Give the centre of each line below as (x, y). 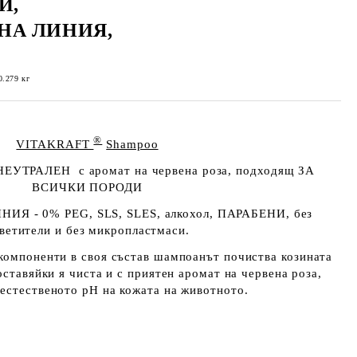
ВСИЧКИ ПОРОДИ (87, 187)
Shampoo (132, 144)
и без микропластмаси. (120, 230)
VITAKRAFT (55, 144)
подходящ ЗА (276, 171)
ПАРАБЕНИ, (253, 214)
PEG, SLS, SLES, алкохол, (137, 214)
